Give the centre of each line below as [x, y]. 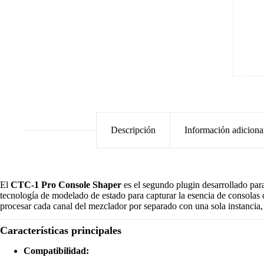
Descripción [133, 130]
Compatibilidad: [56, 250]
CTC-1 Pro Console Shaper [66, 184]
